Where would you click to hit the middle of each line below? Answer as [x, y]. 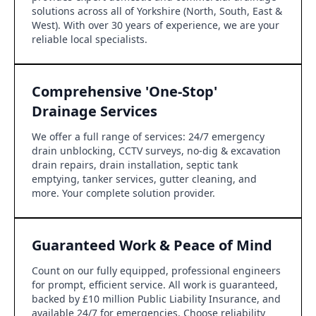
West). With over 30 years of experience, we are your [156, 25]
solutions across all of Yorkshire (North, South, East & [157, 11]
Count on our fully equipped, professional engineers [156, 271]
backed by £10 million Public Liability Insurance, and [156, 299]
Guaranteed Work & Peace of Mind [152, 245]
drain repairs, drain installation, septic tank [135, 165]
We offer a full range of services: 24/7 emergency [148, 136]
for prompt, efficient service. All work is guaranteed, [155, 285]
